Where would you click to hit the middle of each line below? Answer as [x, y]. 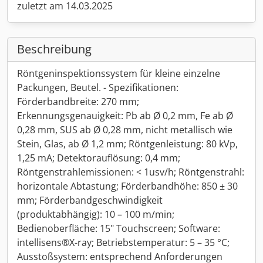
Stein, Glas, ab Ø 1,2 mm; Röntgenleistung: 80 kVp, [127, 144]
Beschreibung [54, 49]
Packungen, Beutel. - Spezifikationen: [98, 87]
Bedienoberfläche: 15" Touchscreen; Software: [119, 228]
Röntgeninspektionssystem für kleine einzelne [119, 73]
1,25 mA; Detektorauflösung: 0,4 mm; [99, 158]
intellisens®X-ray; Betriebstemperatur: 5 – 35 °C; [123, 242]
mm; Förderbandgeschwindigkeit [90, 200]
